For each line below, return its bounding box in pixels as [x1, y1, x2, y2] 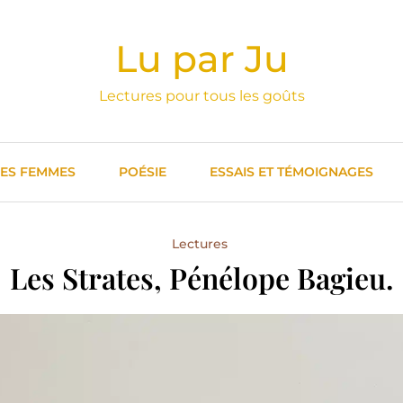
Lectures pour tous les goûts [98, 87, 305, 104]
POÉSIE [119, 164, 166, 180]
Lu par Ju [114, 36, 289, 81]
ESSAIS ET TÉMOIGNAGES [210, 164, 373, 180]
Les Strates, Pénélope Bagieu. [10, 258, 393, 297]
